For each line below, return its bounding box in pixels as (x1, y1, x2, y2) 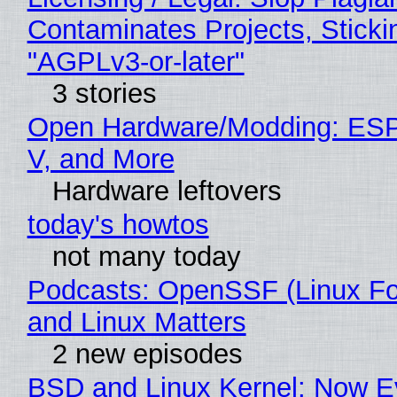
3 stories (51, 77, 157, 109)
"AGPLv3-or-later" (27, 45, 245, 77)
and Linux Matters (27, 306, 246, 338)
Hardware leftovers (51, 175, 282, 206)
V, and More (27, 143, 175, 175)
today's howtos (27, 208, 209, 240)
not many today (51, 240, 241, 272)
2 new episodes (51, 338, 243, 370)
